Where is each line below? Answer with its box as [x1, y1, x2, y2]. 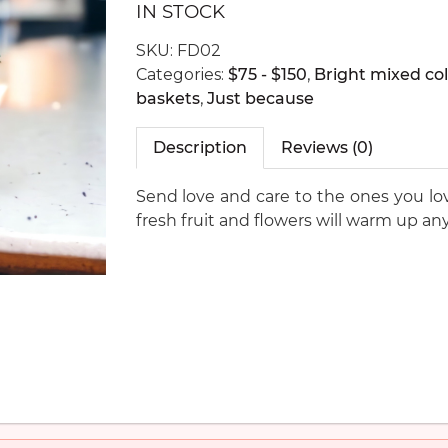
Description [152, 138, 247, 157]
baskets [135, 89, 200, 108]
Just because [206, 89, 314, 108]
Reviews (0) [280, 138, 373, 157]
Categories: [135, 65, 228, 84]
